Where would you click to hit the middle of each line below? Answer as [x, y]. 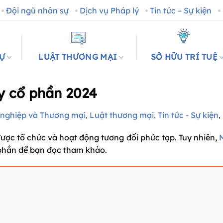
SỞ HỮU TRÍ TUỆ [184, 57]
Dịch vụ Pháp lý [110, 10]
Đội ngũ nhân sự [38, 10]
